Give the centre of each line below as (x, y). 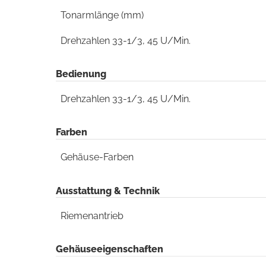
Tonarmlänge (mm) (102, 15)
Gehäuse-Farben (97, 157)
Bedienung (81, 74)
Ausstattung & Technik (107, 191)
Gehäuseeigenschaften (109, 249)
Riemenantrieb (92, 216)
